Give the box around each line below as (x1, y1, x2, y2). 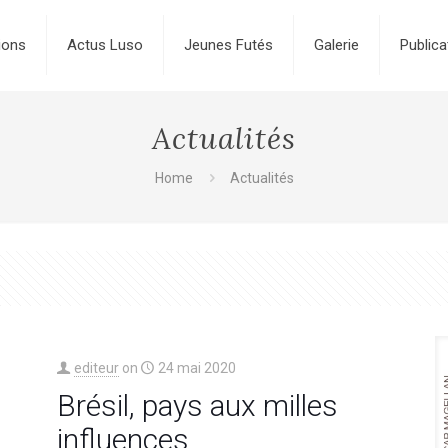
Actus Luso (66, 36, 143, 54)
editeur (73, 360, 119, 376)
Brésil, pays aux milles (56, 388, 338, 423)
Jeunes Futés (183, 36, 273, 54)
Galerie (313, 36, 359, 54)
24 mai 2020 (157, 360, 236, 376)
